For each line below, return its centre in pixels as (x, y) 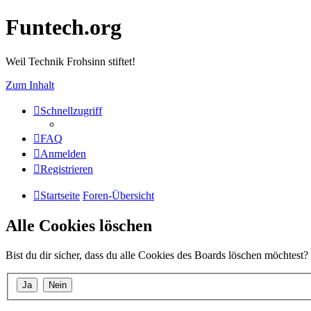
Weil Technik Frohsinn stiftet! (70, 61)
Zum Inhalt (30, 85)
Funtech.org (64, 27)
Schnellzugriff (71, 110)
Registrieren (67, 169)
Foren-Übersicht (118, 195)
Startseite (60, 195)
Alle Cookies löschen (79, 225)
